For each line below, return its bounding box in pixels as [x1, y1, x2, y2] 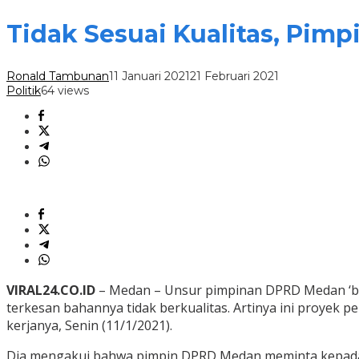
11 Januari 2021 [109, 69, 190, 84]
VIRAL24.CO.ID [6, 281, 99, 300]
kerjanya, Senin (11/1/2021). [6, 317, 172, 335]
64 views [41, 83, 89, 99]
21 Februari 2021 [190, 69, 279, 84]
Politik [6, 83, 41, 99]
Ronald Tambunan [6, 69, 109, 84]
